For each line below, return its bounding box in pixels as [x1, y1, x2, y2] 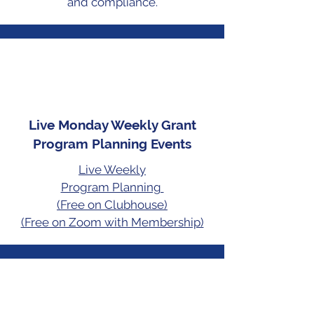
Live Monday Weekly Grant [28, 116, 196, 132]
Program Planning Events [33, 135, 191, 151]
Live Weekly [78, 162, 146, 177]
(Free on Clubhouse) [57, 197, 168, 212]
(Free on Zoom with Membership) [20, 214, 204, 229]
